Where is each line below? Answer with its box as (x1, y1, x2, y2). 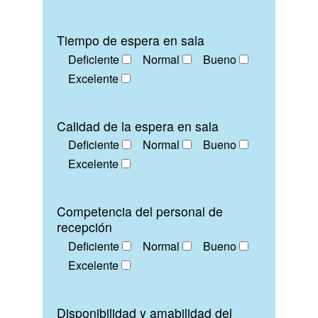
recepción (57, 218, 112, 236)
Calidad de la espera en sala (57, 116, 219, 135)
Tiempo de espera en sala (57, 31, 204, 50)
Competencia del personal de (57, 202, 223, 221)
